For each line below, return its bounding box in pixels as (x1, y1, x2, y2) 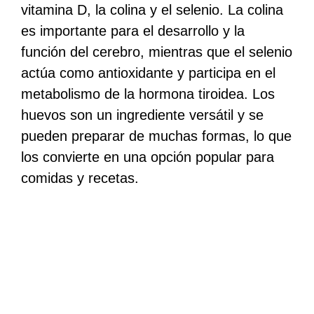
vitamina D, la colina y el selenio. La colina (21, 1, 283, 18)
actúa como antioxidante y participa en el (21, 64, 275, 81)
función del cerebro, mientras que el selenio (21, 43, 292, 60)
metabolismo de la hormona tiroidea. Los (21, 86, 275, 102)
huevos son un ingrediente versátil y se (21, 107, 264, 123)
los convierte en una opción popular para (21, 149, 274, 165)
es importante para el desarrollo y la (21, 22, 245, 39)
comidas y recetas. (21, 170, 139, 186)
